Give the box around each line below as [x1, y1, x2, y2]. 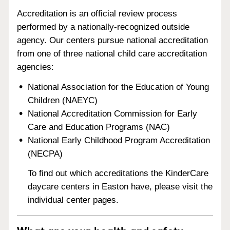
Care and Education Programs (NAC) [28, 122, 170, 132]
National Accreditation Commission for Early [28, 108, 198, 119]
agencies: [17, 62, 54, 72]
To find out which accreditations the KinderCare [28, 168, 209, 179]
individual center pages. [28, 195, 119, 205]
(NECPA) [28, 148, 63, 159]
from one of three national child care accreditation [17, 48, 207, 59]
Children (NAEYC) [28, 95, 98, 105]
